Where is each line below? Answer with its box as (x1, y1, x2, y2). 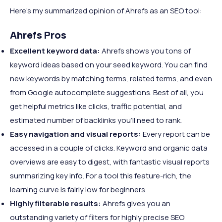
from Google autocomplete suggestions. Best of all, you (10, 87, 204, 98)
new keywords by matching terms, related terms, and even (10, 73, 212, 84)
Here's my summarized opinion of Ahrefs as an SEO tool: (10, 5, 202, 16)
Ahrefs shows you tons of (102, 46, 191, 56)
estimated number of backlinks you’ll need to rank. (10, 115, 182, 125)
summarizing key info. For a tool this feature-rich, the (10, 170, 191, 181)
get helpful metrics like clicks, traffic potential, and (10, 101, 182, 111)
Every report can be (143, 129, 210, 139)
